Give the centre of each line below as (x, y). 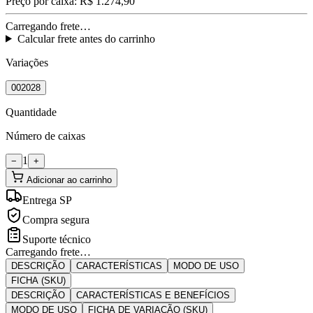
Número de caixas (45, 136)
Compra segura (56, 219)
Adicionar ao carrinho (69, 180)
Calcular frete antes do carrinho (86, 38)
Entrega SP (47, 200)
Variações (27, 62)
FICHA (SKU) (38, 280)
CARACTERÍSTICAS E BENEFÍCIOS (153, 295)
